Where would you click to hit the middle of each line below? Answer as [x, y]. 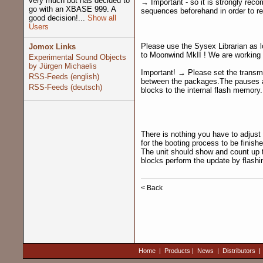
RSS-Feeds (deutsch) [65, 87]
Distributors [239, 251]
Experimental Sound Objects [77, 57]
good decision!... [57, 18]
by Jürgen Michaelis [63, 66]
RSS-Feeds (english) [64, 77]
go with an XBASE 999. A [72, 9]
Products [177, 251]
